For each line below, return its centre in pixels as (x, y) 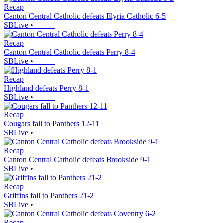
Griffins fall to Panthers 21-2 (49, 196)
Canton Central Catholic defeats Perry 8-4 (70, 52)
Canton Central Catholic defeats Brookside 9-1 (77, 160)
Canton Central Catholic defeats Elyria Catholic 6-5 (85, 16)
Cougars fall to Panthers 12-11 (52, 124)
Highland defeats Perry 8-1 (46, 88)
